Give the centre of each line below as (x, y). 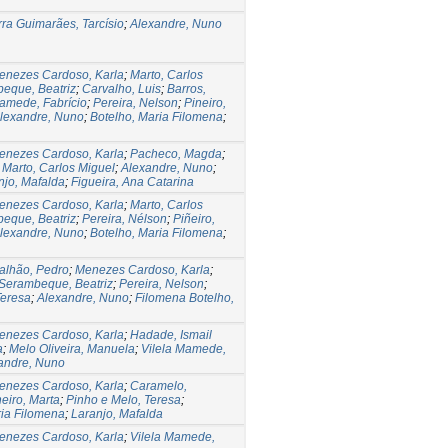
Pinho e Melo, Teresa (123, 399)
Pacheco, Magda (176, 153)
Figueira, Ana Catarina (132, 181)
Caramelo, (158, 385)
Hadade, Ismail (171, 334)
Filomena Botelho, (184, 297)
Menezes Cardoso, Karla (142, 269)
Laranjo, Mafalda (117, 413)
